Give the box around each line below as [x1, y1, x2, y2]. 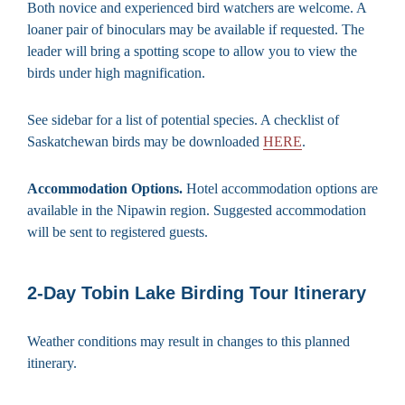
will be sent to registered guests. [27, 223, 208, 240]
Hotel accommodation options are [183, 180, 378, 196]
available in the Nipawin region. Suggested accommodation [27, 202, 366, 218]
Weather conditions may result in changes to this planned [27, 333, 350, 349]
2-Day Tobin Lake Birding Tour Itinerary [27, 282, 366, 303]
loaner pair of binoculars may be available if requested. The [27, 21, 364, 37]
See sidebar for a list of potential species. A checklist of [27, 111, 339, 127]
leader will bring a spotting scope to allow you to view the [27, 42, 357, 59]
